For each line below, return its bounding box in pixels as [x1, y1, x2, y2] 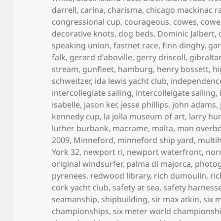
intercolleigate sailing [136, 87, 216, 98]
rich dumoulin [154, 170, 207, 181]
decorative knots [52, 28, 115, 39]
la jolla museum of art [104, 110, 185, 122]
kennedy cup [52, 110, 100, 122]
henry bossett [157, 63, 209, 74]
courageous [124, 16, 170, 27]
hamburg [118, 63, 153, 74]
